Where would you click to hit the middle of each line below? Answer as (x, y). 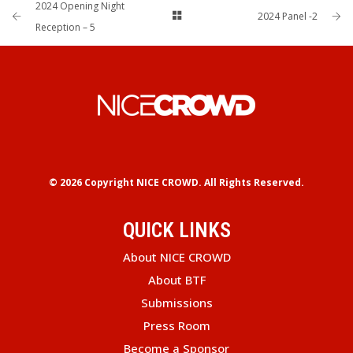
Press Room (176, 326)
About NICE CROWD (176, 257)
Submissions (176, 303)
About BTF (176, 280)
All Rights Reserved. (253, 183)
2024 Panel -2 (288, 17)
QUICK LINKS (176, 230)
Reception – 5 (65, 28)
